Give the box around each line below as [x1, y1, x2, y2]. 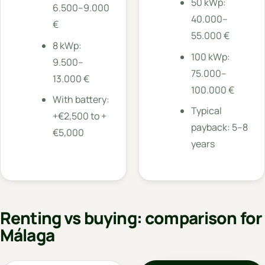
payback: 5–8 [190, 120, 248, 134]
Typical [190, 104, 222, 117]
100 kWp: [190, 50, 230, 63]
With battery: [52, 92, 109, 106]
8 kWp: [52, 38, 82, 52]
